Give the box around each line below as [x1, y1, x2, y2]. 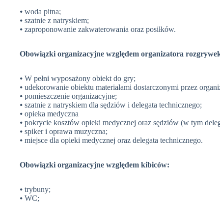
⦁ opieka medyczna [20, 110, 79, 118]
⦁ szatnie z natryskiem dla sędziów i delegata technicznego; [20, 101, 202, 110]
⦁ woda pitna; [20, 7, 61, 16]
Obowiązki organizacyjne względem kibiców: [20, 161, 169, 169]
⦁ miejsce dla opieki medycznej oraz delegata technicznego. [20, 136, 203, 145]
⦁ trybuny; [20, 185, 51, 194]
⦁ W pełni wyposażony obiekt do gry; [20, 74, 136, 83]
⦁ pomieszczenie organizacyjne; [20, 92, 117, 101]
